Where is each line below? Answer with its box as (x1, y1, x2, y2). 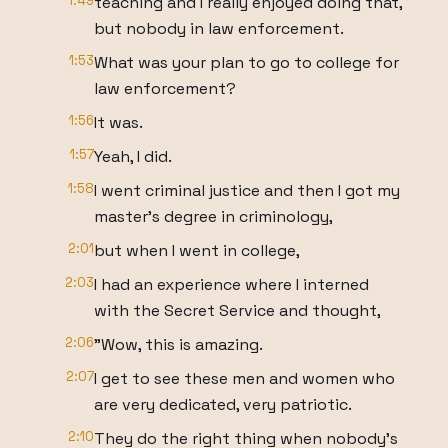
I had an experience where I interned (94, 274, 369, 295)
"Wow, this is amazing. (94, 334, 263, 355)
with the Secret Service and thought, (94, 300, 381, 321)
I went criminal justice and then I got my (94, 180, 400, 201)
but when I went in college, (94, 240, 300, 261)
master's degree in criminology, (94, 206, 333, 227)
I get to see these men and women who (94, 368, 395, 389)
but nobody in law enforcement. (94, 18, 344, 39)
